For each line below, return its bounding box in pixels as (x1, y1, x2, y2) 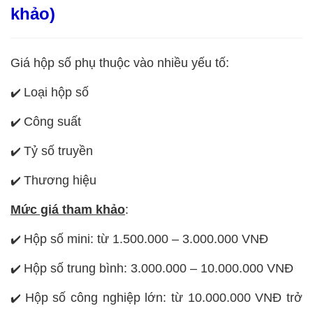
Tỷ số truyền (24, 144, 93, 158)
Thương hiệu (24, 173, 96, 187)
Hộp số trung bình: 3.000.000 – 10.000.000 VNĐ (24, 261, 293, 275)
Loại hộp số (24, 85, 89, 99)
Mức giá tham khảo (10, 203, 125, 217)
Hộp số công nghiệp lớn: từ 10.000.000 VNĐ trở (24, 291, 303, 305)
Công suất (24, 115, 81, 129)
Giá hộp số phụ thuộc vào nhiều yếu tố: (10, 56, 229, 70)
